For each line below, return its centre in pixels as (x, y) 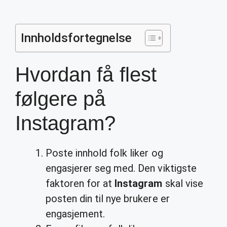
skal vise (183, 183)
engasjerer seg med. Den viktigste (121, 168)
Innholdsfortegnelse (77, 38)
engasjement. (75, 214)
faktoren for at (80, 183)
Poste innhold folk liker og (104, 153)
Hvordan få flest (86, 74)
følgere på (61, 99)
